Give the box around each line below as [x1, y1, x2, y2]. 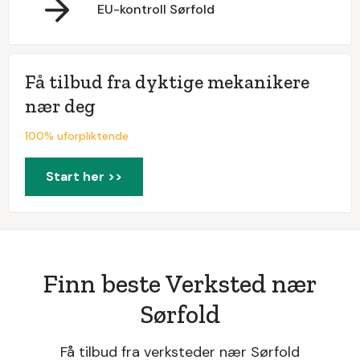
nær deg [25, 93, 96, 117]
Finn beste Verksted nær [43, 268, 317, 299]
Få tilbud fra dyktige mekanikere [25, 69, 309, 93]
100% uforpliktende [25, 128, 129, 143]
